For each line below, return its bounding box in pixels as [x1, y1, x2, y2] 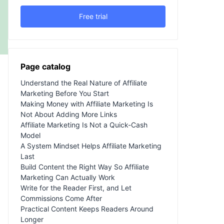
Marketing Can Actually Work [20, 172, 115, 181]
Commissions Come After [20, 193, 102, 202]
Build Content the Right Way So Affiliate [20, 162, 149, 171]
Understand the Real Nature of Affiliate [20, 78, 147, 87]
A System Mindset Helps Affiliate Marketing [20, 141, 161, 150]
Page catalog [20, 61, 70, 71]
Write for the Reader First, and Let [20, 183, 131, 192]
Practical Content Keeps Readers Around [20, 204, 153, 213]
